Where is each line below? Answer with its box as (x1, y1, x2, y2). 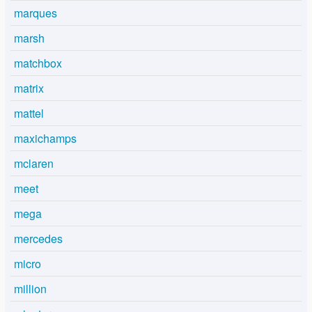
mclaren (14, 155, 54, 172)
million (14, 281, 47, 297)
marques (14, 5, 57, 22)
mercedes (14, 231, 63, 247)
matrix (14, 80, 44, 97)
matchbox (14, 55, 62, 72)
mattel (14, 105, 44, 122)
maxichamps (14, 130, 77, 147)
